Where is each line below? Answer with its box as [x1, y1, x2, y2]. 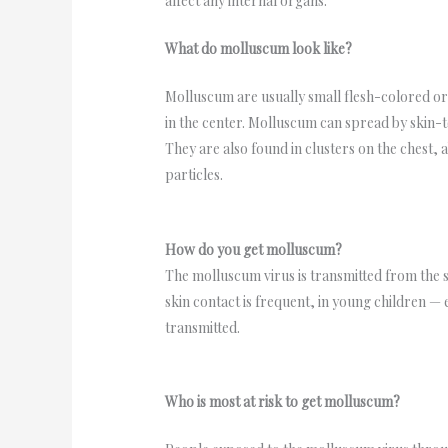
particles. [165, 165, 224, 185]
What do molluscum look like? [165, 38, 353, 58]
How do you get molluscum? [165, 239, 343, 259]
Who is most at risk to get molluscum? [165, 392, 401, 412]
